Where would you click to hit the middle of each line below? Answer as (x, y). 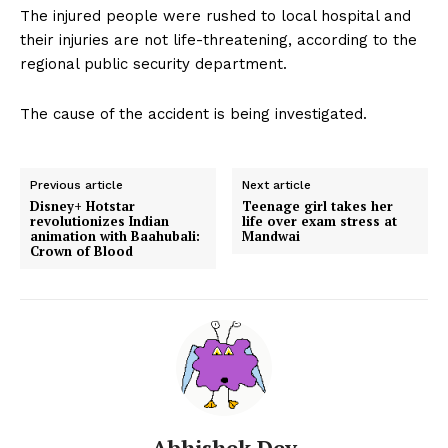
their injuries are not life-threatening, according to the (218, 39)
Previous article (76, 184)
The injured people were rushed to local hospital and (215, 15)
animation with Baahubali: (115, 235)
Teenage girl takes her (318, 205)
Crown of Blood (81, 250)
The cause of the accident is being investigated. (193, 113)
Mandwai (271, 235)
